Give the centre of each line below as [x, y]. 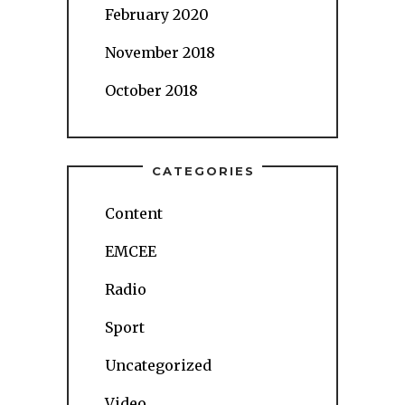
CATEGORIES [203, 171]
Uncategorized [158, 365]
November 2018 [160, 52]
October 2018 [151, 90]
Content [134, 213]
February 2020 [157, 14]
